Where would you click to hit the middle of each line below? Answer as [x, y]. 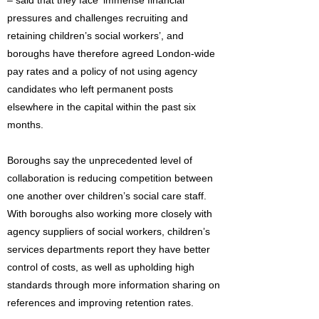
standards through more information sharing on [114, 285]
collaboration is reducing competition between [110, 178]
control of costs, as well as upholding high [101, 267]
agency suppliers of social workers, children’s [109, 231]
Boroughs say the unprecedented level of [100, 160]
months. [25, 125]
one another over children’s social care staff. [107, 196]
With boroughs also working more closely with [110, 214]
